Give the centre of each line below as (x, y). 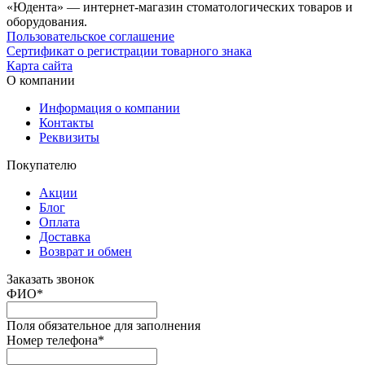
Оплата (59, 222)
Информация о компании (110, 108)
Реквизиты (69, 137)
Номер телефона (52, 340)
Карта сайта (40, 65)
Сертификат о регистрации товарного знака (129, 51)
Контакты (66, 122)
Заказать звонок (51, 279)
